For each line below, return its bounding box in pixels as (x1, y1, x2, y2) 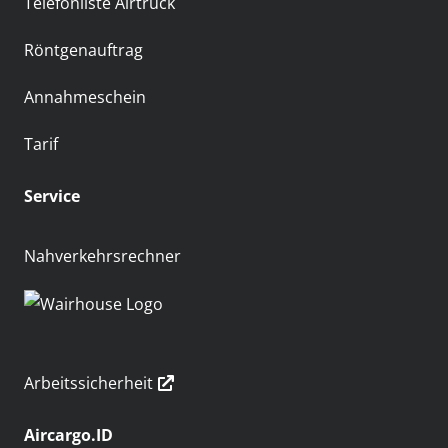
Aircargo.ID (24, 423, 113, 446)
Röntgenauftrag (24, 39, 143, 62)
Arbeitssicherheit (24, 371, 153, 394)
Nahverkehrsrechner (24, 245, 181, 268)
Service (24, 185, 80, 208)
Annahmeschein (24, 86, 146, 109)
